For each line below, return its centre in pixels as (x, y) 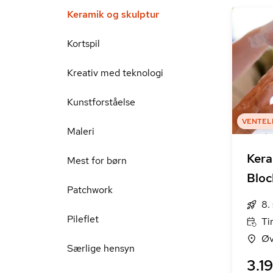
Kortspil (83, 44)
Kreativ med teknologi (115, 73)
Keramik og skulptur (113, 14)
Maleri (81, 131)
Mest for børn (97, 161)
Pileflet (83, 219)
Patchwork (90, 190)
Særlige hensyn (101, 248)
